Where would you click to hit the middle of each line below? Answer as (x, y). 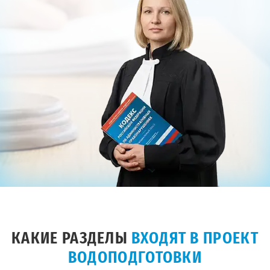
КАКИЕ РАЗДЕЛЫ (72, 239)
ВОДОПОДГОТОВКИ (135, 258)
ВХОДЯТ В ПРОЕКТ (195, 239)
